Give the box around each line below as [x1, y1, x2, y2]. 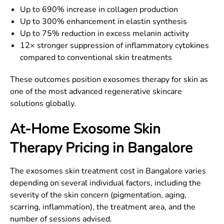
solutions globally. [10, 98, 76, 109]
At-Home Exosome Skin [10, 119, 160, 138]
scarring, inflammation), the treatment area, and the [10, 201, 195, 212]
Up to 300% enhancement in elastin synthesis [20, 16, 187, 27]
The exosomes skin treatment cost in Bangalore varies [10, 165, 206, 176]
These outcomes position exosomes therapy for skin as [10, 74, 208, 85]
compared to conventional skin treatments [20, 52, 172, 63]
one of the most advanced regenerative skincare [10, 86, 182, 97]
